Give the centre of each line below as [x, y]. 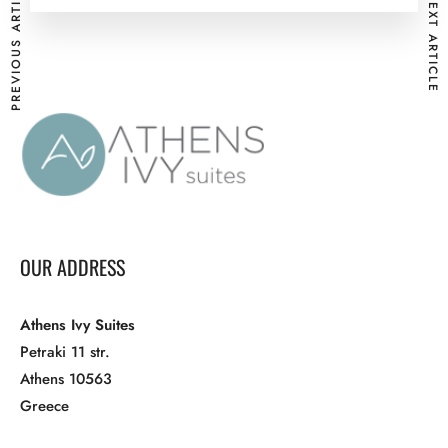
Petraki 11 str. [65, 351]
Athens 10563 [66, 378]
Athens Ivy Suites [77, 324]
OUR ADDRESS [72, 266]
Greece [44, 405]
